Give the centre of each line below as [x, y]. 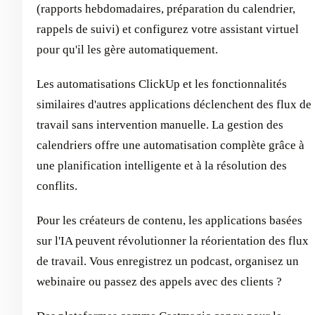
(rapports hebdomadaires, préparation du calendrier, [166, 9]
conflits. [57, 186]
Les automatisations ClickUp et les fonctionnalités [162, 84]
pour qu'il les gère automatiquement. [127, 50]
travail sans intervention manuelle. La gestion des [160, 125]
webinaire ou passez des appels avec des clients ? [159, 282]
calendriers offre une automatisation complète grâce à [171, 146]
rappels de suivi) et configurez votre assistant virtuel [168, 30]
